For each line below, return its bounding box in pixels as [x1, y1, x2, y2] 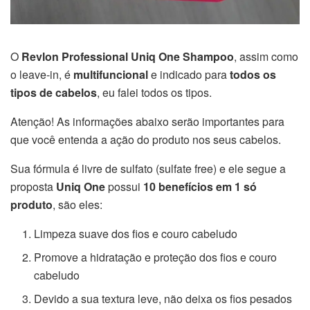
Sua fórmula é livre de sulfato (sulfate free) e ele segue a [10, 160, 286, 176]
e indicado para [148, 66, 230, 82]
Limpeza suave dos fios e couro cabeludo [34, 225, 238, 241]
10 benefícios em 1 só [143, 178, 257, 194]
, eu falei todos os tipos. [97, 84, 212, 100]
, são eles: [53, 196, 102, 212]
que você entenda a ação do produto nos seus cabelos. [10, 131, 281, 147]
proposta [10, 178, 56, 194]
